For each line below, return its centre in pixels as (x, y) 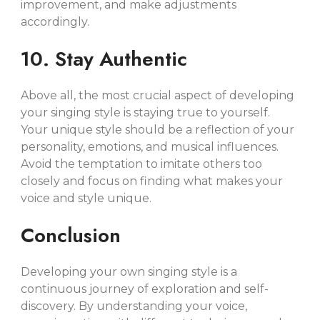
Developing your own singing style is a (129, 271)
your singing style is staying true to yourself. (146, 112)
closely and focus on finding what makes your (152, 181)
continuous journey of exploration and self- (145, 289)
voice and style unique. (86, 198)
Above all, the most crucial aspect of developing (158, 95)
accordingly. (55, 21)
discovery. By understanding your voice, (134, 306)
